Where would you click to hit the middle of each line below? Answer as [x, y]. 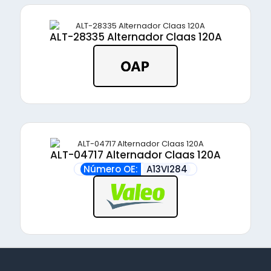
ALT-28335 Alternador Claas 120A [135, 37]
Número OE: [111, 169]
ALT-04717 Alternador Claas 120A [135, 155]
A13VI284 [167, 169]
